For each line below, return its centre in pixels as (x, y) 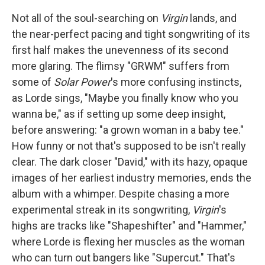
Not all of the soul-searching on (86, 18)
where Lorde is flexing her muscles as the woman (128, 241)
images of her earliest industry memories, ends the (132, 177)
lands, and (212, 18)
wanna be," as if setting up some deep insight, (119, 114)
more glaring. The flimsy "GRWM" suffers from (121, 66)
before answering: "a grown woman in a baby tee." (128, 130)
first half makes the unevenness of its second (120, 50)
